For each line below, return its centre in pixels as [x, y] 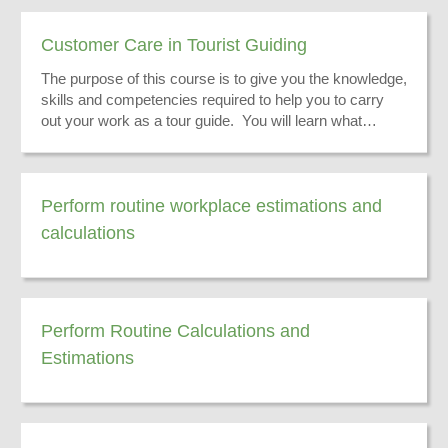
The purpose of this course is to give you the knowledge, [224, 78]
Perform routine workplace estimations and [211, 205]
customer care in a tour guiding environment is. [193, 141]
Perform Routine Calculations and [175, 330]
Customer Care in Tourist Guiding [174, 44]
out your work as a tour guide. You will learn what [201, 120]
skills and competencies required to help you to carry [212, 99]
